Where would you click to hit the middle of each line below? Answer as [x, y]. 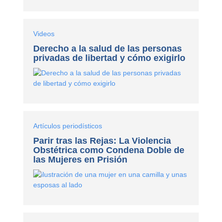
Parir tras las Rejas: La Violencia [102, 140]
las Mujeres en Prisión [81, 159]
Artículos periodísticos [68, 126]
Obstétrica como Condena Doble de [109, 150]
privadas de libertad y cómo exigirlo [110, 58]
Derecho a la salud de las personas [108, 48]
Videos [44, 33]
